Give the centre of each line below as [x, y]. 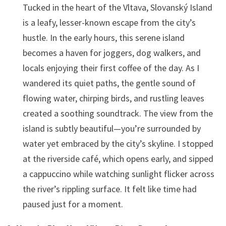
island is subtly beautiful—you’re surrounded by [111, 128]
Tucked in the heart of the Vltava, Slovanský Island [117, 7]
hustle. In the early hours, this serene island [103, 37]
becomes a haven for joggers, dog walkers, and [111, 52]
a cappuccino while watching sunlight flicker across [118, 174]
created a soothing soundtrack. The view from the [118, 113]
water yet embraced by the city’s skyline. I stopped [118, 143]
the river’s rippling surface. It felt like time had [109, 189]
